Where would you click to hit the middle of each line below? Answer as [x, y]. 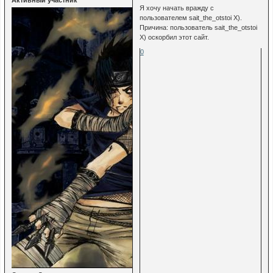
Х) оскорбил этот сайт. [174, 37]
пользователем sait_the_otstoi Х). [190, 18]
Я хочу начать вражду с [176, 8]
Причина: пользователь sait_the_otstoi [198, 28]
